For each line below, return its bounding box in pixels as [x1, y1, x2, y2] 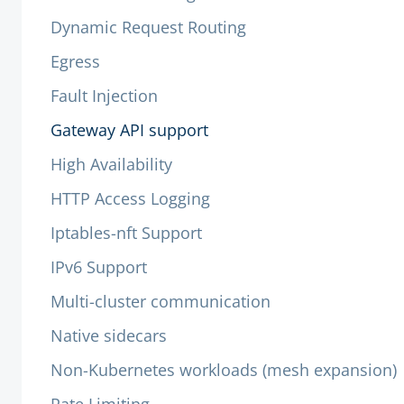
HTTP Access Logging [50, 188, 210, 209]
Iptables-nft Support [50, 222, 202, 243]
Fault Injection [50, 85, 158, 106]
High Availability [50, 153, 172, 175]
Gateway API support [50, 119, 208, 141]
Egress [50, 50, 100, 72]
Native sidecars [50, 325, 167, 346]
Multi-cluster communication [50, 290, 271, 312]
